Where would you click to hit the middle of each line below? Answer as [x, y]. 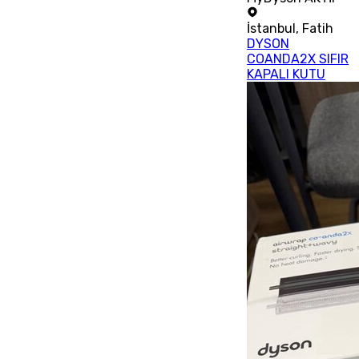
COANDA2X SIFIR [298, 59]
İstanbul [272, 29]
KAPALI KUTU [286, 75]
